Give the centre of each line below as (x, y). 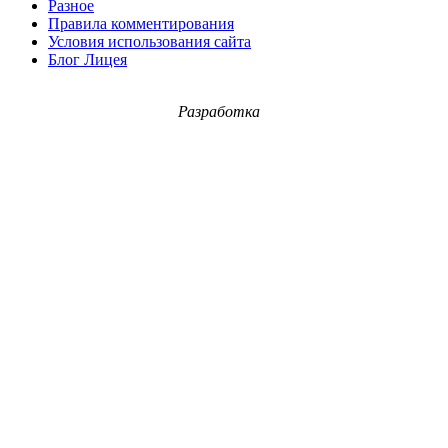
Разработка (219, 111)
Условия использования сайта (149, 41)
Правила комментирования (141, 23)
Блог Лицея (87, 59)
